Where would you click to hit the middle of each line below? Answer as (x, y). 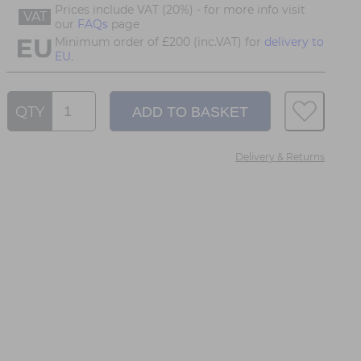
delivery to (294, 41)
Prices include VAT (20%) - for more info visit (180, 9)
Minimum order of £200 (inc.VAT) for (160, 41)
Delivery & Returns (280, 156)
